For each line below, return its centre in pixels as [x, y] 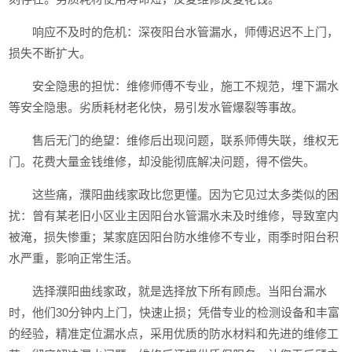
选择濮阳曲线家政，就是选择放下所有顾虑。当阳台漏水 [180, 291]
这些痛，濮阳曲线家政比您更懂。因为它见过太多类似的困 [186, 194]
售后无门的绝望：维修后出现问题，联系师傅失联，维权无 [186, 140]
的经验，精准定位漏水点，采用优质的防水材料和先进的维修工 [174, 334]
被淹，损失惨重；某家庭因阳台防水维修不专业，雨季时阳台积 [174, 237]
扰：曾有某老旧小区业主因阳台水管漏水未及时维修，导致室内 [174, 216]
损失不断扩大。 [50, 53]
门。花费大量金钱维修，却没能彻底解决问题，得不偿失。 [162, 161]
